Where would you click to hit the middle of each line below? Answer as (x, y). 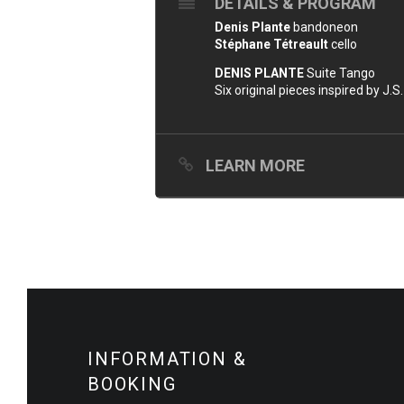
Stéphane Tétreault (273, 44)
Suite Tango (340, 73)
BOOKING (132, 384)
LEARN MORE (255, 165)
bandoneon (324, 27)
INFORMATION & (167, 359)
